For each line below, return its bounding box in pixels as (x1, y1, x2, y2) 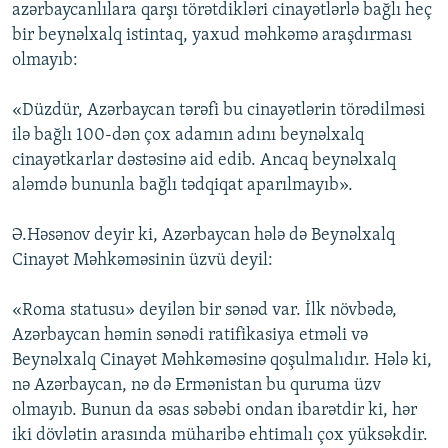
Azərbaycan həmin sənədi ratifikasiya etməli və (12, 326, 368, 346)
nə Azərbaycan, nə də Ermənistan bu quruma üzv (12, 376, 381, 396)
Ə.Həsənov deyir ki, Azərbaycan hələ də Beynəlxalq (12, 226, 395, 246)
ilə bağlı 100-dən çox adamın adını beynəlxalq (12, 126, 364, 146)
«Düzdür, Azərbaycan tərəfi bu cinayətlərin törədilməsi (12, 101, 425, 121)
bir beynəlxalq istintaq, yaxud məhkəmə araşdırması (12, 26, 412, 46)
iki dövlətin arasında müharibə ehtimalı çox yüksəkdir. (12, 426, 428, 446)
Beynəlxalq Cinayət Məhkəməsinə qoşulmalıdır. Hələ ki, (12, 351, 432, 371)
